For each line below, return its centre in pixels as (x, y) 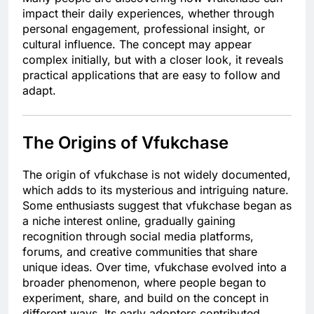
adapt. (39, 91)
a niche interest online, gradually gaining (129, 221)
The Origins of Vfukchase (125, 143)
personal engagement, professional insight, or (144, 29)
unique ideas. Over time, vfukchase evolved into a (155, 267)
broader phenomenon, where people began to (144, 283)
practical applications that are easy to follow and (151, 75)
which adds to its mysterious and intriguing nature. (156, 190)
